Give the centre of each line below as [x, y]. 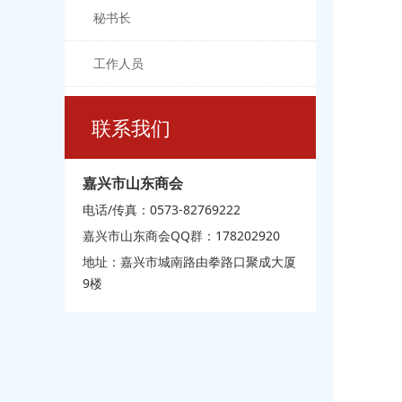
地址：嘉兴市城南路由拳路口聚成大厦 [189, 262]
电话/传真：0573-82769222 [162, 210]
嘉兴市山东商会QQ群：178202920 [181, 236]
